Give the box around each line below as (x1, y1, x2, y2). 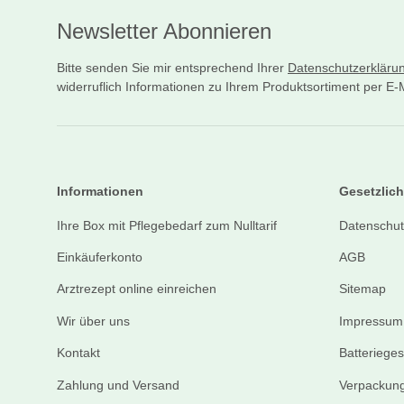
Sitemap (338, 281, 386, 297)
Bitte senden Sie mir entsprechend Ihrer (57, 60, 288, 76)
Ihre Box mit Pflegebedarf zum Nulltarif (57, 217, 277, 233)
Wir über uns (57, 313, 130, 328)
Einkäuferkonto (57, 250, 142, 265)
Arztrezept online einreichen (57, 281, 216, 297)
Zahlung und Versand (57, 377, 179, 392)
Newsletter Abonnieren (57, 19, 271, 44)
